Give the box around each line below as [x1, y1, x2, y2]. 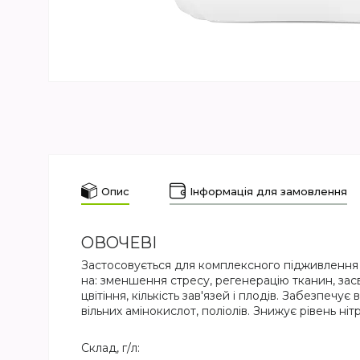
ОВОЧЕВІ [81, 233, 157, 253]
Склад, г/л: [81, 341, 140, 356]
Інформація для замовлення [190, 185, 347, 198]
